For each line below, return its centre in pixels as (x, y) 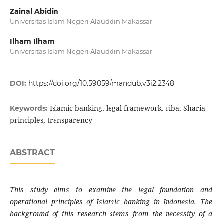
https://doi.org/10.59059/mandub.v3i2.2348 (101, 83)
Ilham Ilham (32, 41)
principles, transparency (51, 120)
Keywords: (29, 108)
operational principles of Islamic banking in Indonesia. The (111, 202)
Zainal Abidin (34, 11)
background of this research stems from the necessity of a (111, 214)
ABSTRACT (32, 153)
